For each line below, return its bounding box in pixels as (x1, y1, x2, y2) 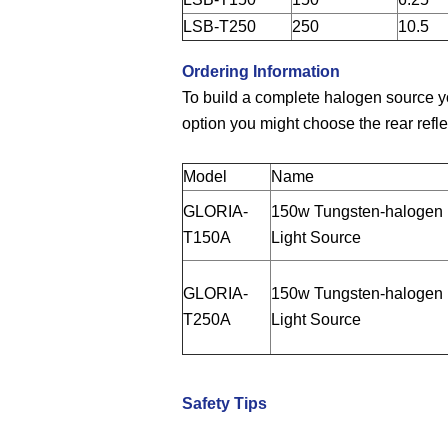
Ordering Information (182, 63, 341, 81)
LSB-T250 (183, 18, 257, 36)
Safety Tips (182, 395, 268, 413)
